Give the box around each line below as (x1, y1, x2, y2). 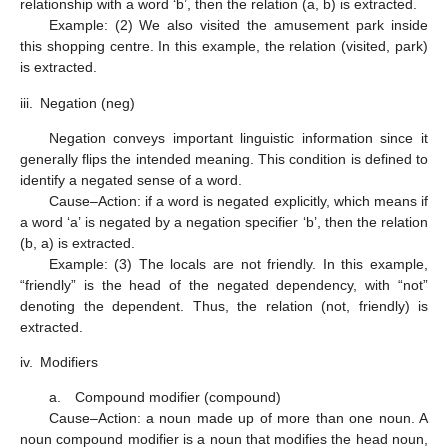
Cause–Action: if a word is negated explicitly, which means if (48, 192, 428, 209)
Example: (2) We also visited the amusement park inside (48, 17, 428, 34)
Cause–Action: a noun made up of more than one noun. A (48, 410, 428, 427)
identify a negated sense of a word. (20, 171, 242, 188)
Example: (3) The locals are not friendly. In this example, (48, 255, 428, 272)
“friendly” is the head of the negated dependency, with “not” (20, 276, 428, 293)
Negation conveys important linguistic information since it (48, 129, 428, 146)
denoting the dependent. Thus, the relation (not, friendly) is (20, 297, 428, 314)
